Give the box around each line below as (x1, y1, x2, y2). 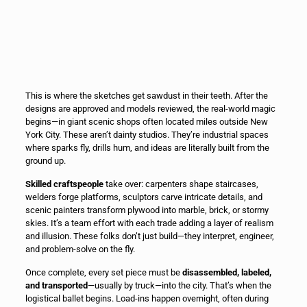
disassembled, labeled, (182, 267, 271, 278)
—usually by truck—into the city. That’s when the (87, 280, 271, 291)
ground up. (25, 155, 66, 166)
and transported (25, 280, 88, 291)
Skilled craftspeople (25, 178, 103, 189)
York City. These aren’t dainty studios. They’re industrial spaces (25, 129, 269, 140)
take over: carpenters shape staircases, (103, 178, 258, 189)
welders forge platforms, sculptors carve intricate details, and (25, 191, 262, 202)
